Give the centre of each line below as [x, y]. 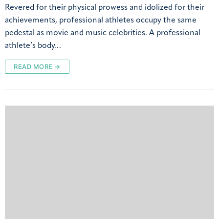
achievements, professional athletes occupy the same [101, 20]
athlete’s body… [33, 46]
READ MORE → [37, 66]
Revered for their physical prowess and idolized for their [105, 8]
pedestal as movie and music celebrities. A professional [103, 33]
